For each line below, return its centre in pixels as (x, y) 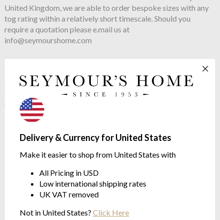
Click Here (111, 213)
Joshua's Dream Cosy (143, 84)
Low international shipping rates (93, 184)
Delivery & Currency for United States (96, 137)
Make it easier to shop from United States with (98, 155)
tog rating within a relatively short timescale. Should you (97, 19)
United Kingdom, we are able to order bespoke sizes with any (106, 8)
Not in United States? (56, 213)
